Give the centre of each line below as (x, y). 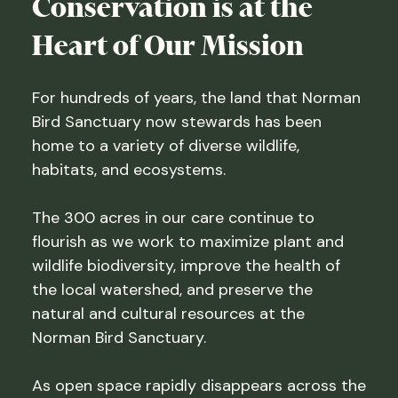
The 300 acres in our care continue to (173, 217)
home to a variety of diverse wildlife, (166, 145)
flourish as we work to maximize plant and (188, 241)
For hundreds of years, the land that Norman (196, 97)
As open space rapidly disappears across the (199, 385)
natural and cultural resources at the (168, 313)
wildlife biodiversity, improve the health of (186, 265)
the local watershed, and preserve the (172, 289)
